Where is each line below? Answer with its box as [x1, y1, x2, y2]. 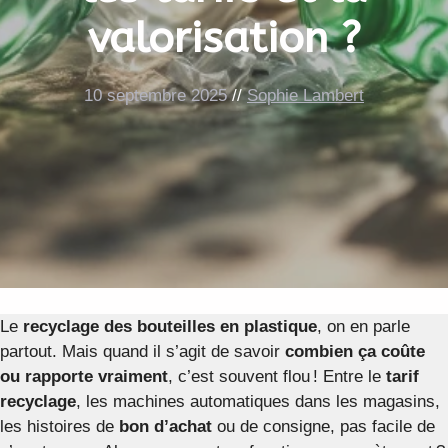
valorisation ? [87, 13, 361, 64]
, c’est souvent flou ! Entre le [168, 366, 386, 386]
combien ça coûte [285, 341, 425, 361]
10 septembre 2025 [84, 86, 227, 106]
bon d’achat [119, 416, 212, 436]
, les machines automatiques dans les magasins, [76, 391, 440, 411]
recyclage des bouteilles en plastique [23, 316, 317, 336]
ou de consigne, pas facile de [212, 416, 435, 436]
